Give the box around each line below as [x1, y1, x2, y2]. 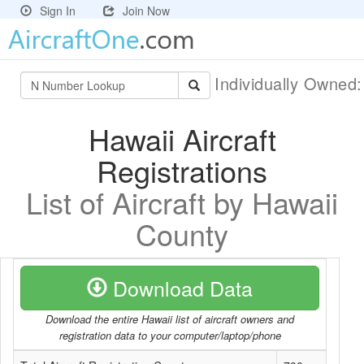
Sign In [40, 2, 76, 19]
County [136, 213, 228, 254]
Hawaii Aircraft [88, 118, 276, 159]
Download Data [107, 273, 253, 302]
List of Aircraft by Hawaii [26, 181, 338, 223]
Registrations [97, 149, 267, 191]
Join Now [123, 2, 170, 19]
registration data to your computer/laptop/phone [58, 327, 281, 343]
